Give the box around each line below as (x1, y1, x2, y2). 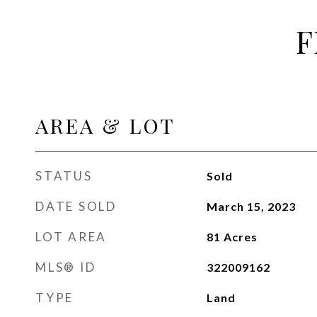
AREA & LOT (35, 112, 175, 139)
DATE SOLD (35, 199, 117, 214)
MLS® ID (35, 260, 96, 275)
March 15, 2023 (206, 200, 296, 213)
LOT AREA (35, 229, 107, 244)
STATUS (35, 168, 93, 183)
